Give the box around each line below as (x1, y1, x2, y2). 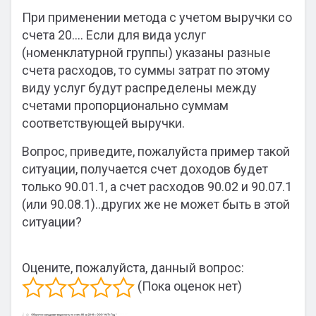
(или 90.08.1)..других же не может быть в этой (22, 197, 290, 212)
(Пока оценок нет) (135, 278, 242, 293)
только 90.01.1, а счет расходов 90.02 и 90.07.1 (22, 179, 292, 194)
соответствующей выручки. (22, 116, 185, 130)
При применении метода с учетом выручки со (22, 10, 292, 25)
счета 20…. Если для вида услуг (22, 28, 206, 42)
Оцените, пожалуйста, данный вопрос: (22, 260, 244, 275)
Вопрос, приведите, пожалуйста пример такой (22, 144, 290, 159)
